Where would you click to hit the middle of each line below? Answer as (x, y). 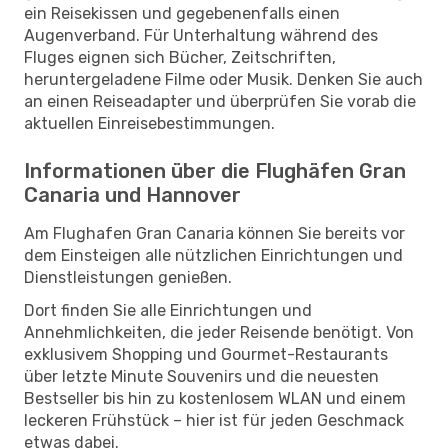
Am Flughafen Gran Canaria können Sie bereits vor (214, 233)
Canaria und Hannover (132, 194)
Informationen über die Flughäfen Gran (215, 170)
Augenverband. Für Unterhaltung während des (201, 35)
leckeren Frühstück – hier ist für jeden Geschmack (214, 420)
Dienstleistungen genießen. (128, 277)
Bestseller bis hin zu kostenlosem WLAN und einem (215, 398)
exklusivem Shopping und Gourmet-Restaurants (206, 354)
